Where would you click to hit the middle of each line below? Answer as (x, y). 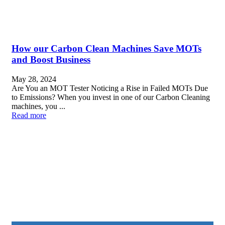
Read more (29, 115)
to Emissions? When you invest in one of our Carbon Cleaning (111, 97)
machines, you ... (38, 106)
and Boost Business (51, 59)
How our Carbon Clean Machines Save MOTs (106, 48)
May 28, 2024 (34, 79)
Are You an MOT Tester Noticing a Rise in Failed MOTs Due (110, 88)
